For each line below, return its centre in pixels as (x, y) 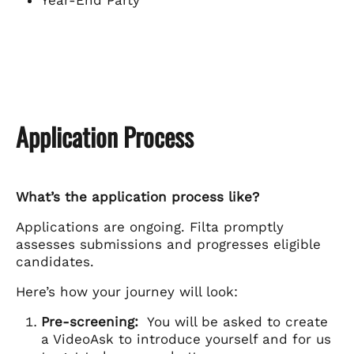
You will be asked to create (233, 322)
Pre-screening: (90, 322)
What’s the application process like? (137, 197)
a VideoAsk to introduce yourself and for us (186, 339)
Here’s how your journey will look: (127, 292)
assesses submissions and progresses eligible (168, 245)
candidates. (57, 262)
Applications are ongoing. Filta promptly (150, 227)
